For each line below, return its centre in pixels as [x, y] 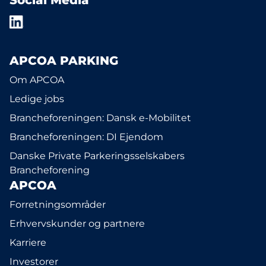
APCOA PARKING [64, 61]
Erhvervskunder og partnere [77, 224]
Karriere [28, 243]
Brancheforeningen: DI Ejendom [86, 137]
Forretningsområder [58, 205]
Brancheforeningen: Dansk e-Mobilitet [100, 118]
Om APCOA [37, 80]
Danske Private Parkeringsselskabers [97, 156]
